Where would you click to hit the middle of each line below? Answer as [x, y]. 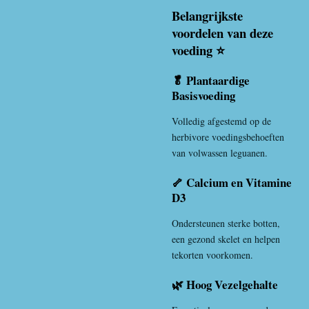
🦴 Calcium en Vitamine [232, 182]
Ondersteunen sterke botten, [226, 223]
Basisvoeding [203, 95]
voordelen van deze [222, 32]
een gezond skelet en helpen [226, 239]
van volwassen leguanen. [220, 152]
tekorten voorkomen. [212, 255]
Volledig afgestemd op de [221, 121]
